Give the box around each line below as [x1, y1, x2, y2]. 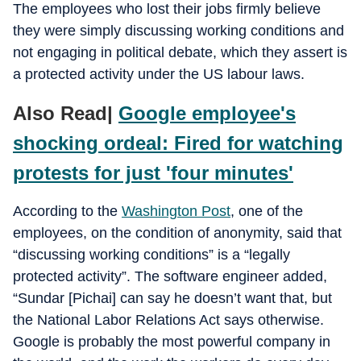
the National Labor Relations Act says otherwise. [13, 312, 324, 328]
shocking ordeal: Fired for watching [13, 132, 343, 154]
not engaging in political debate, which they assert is [13, 44, 347, 60]
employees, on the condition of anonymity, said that [13, 225, 342, 241]
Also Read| [13, 102, 118, 124]
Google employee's [118, 102, 296, 124]
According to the [13, 203, 122, 219]
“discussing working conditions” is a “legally [13, 247, 290, 263]
